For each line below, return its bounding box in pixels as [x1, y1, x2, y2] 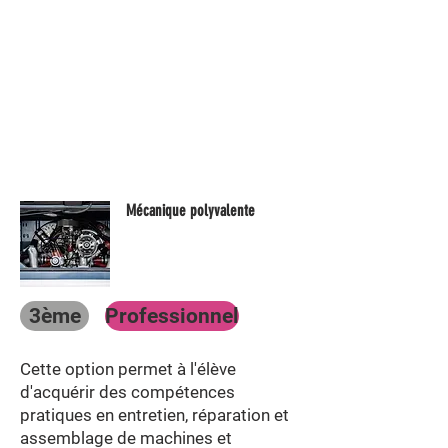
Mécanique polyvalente [126, 201, 255, 220]
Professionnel [105, 303, 239, 328]
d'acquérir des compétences [20, 382, 235, 402]
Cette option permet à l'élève [20, 359, 236, 379]
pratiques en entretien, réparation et [20, 405, 289, 425]
